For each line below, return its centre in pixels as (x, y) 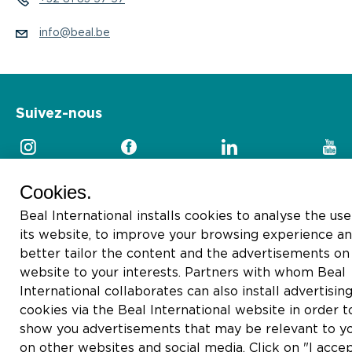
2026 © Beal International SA (88, 225)
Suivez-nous (59, 114)
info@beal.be (75, 33)
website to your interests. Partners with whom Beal (183, 273)
